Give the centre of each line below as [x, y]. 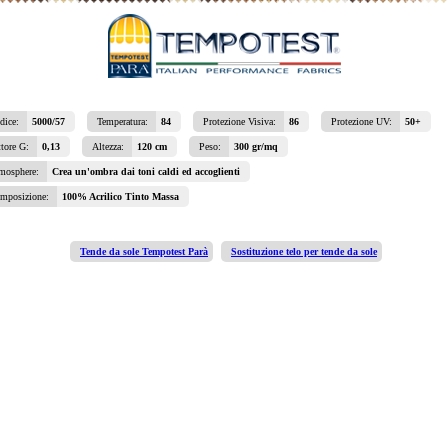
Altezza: [109, 146]
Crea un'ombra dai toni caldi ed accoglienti [146, 171]
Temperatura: [124, 121]
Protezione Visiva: [241, 121]
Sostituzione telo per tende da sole [304, 251]
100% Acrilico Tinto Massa [120, 196]
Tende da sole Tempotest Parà [144, 251]
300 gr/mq [256, 146]
